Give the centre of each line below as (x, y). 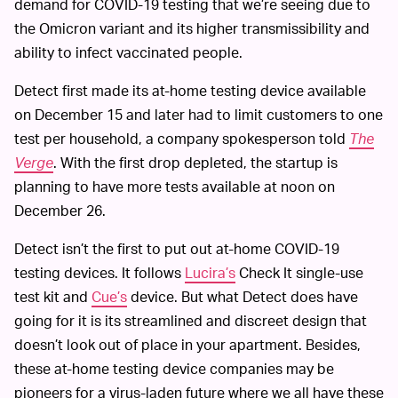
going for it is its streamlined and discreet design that (191, 321)
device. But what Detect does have (243, 297)
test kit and (53, 297)
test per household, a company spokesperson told (182, 139)
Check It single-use (299, 273)
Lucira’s (210, 273)
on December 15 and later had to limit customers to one (199, 115)
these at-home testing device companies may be (174, 369)
